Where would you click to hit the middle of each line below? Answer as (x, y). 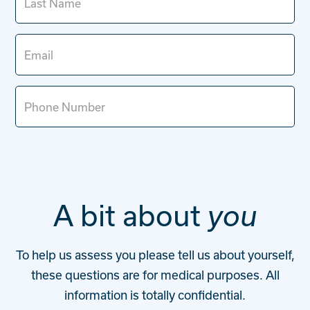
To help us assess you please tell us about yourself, (155, 255)
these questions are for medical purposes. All (155, 275)
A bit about (130, 215)
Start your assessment (116, 47)
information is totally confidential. (155, 295)
